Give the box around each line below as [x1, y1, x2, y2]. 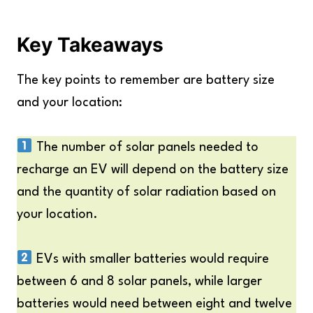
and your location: [17, 96, 122, 109]
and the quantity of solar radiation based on [17, 186, 276, 198]
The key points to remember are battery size [17, 74, 275, 87]
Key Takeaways [17, 33, 163, 57]
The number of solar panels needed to [32, 141, 259, 154]
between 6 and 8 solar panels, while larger [17, 275, 262, 288]
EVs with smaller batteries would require [32, 253, 269, 265]
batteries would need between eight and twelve [17, 298, 292, 310]
